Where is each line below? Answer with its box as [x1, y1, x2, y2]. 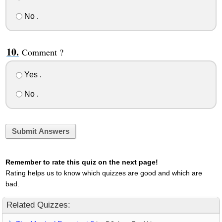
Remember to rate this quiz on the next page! [5, 158, 158, 166]
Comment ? [21, 46, 63, 58]
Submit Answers [11, 127, 69, 136]
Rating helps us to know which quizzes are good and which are [5, 168, 202, 177]
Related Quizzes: [6, 200, 70, 210]
